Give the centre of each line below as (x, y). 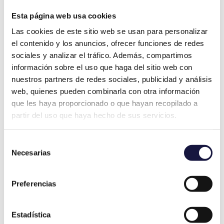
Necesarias (31, 152)
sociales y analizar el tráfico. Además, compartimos (102, 55)
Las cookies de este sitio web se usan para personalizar (110, 31)
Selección (20, 142)
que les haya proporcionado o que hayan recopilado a (105, 103)
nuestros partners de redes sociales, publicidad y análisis (112, 79)
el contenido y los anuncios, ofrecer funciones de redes (108, 43)
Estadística (31, 214)
